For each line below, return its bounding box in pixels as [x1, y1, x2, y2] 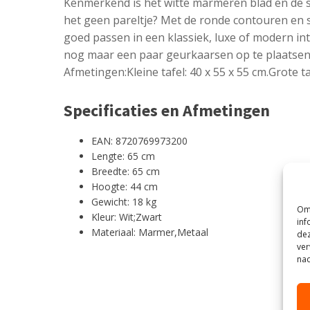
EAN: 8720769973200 [91, 134, 188, 147]
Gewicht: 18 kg [91, 194, 156, 208]
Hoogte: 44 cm [91, 179, 158, 193]
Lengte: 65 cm [91, 149, 155, 163]
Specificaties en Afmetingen [64, 99, 270, 121]
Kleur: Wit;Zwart [91, 210, 162, 224]
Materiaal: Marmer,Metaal [91, 225, 208, 239]
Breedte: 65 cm [91, 164, 160, 178]
